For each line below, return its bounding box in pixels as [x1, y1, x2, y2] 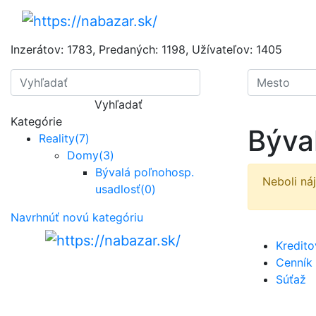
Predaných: [99, 42, 162, 56]
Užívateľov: [192, 42, 256, 56]
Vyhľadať [95, 97, 142, 111]
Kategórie [11, 114, 62, 128]
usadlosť [95, 181, 140, 196]
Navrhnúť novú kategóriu [11, 209, 143, 224]
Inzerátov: [11, 42, 67, 56]
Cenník [276, 255, 312, 269]
